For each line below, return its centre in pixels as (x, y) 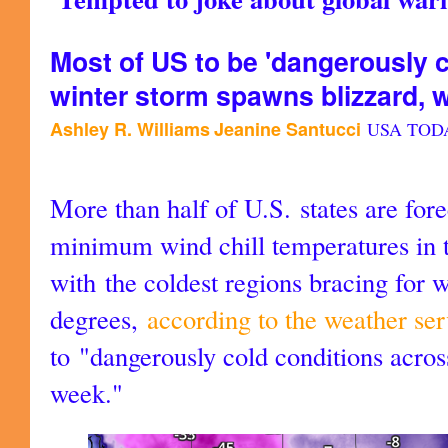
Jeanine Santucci (287, 128)
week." (86, 392)
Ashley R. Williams (130, 128)
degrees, (98, 318)
